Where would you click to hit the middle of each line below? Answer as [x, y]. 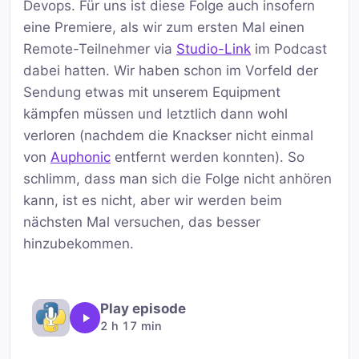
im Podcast [289, 49]
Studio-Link [214, 49]
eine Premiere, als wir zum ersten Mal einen [164, 28]
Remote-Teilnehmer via [100, 49]
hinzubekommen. [79, 244]
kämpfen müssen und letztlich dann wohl [155, 114]
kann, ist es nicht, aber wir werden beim [153, 201]
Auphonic [81, 157]
